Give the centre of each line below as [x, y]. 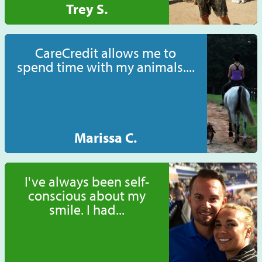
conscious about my [87, 196]
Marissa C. [106, 138]
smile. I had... [87, 210]
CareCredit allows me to [106, 53]
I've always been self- [87, 182]
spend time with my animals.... [106, 67]
